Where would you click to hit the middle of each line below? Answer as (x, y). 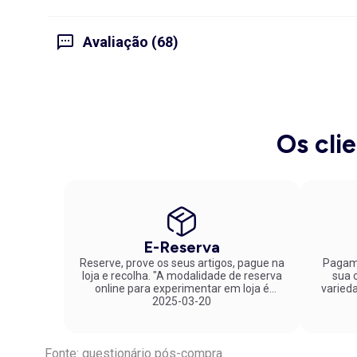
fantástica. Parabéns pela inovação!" (182, 301)
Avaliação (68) (131, 42)
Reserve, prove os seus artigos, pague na (182, 263)
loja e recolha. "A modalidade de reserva (117, 275)
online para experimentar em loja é (182, 288)
